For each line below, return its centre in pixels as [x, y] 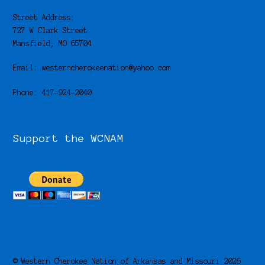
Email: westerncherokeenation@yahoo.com [92, 68]
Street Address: [44, 18]
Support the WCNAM [69, 138]
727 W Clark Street [51, 31]
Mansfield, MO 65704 [53, 44]
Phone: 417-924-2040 [53, 92]
